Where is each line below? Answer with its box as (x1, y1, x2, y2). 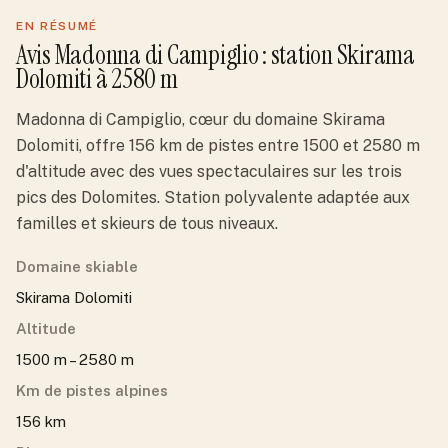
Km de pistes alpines (16, 382, 168, 399)
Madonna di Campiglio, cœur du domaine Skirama (16, 110, 385, 129)
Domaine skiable (16, 258, 138, 275)
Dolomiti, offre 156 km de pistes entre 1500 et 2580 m (16, 136, 420, 155)
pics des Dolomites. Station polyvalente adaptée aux (16, 188, 410, 207)
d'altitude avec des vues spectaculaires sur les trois (16, 162, 402, 181)
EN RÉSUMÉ (16, 19, 99, 33)
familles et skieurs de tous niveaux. (16, 214, 278, 233)
